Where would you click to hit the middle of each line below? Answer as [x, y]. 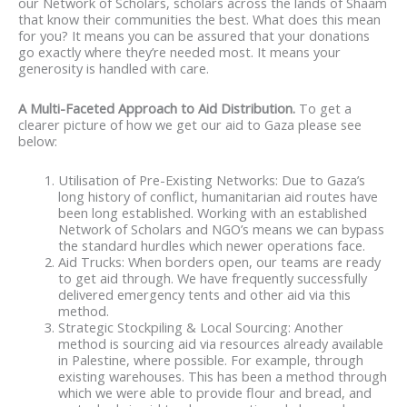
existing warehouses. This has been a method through [222, 377]
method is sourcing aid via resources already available [220, 344]
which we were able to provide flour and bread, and [214, 393]
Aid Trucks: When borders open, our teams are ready [219, 262]
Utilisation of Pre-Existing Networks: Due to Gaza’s [211, 180]
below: [38, 140]
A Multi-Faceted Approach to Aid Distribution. [159, 108]
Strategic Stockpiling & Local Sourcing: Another [200, 328]
